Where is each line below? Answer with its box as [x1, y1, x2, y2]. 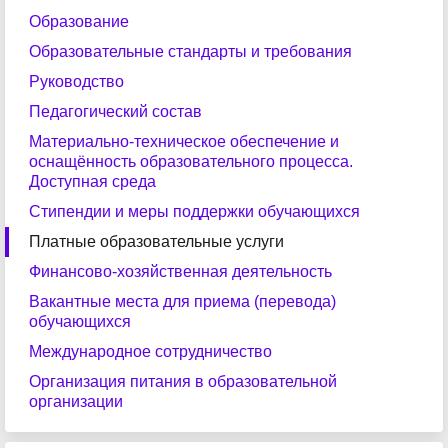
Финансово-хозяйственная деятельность [29, 263, 332, 280]
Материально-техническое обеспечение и [29, 133, 339, 150]
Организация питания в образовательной [29, 373, 337, 390]
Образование [29, 13, 129, 30]
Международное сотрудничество [29, 343, 272, 360]
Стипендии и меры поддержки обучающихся [29, 203, 360, 220]
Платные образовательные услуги [29, 233, 284, 250]
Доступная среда [29, 173, 156, 190]
